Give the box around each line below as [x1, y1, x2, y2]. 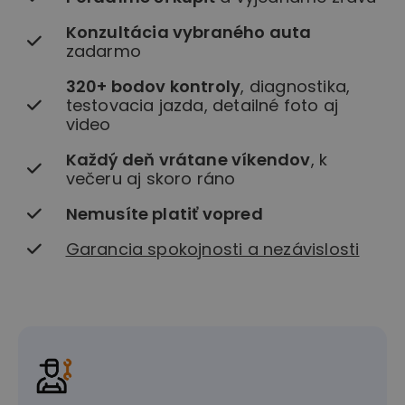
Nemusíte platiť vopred [65, 202, 263, 226]
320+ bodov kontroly [65, 75, 241, 99]
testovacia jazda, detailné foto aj [65, 94, 339, 118]
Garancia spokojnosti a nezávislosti [65, 238, 360, 261]
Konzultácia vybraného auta [65, 21, 312, 44]
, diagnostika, [240, 75, 351, 99]
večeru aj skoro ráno [65, 167, 236, 191]
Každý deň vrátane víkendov [65, 148, 311, 172]
